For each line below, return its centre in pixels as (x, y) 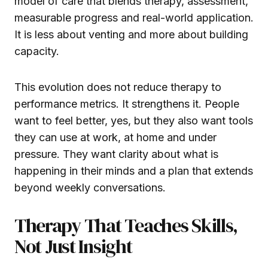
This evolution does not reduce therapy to (118, 87)
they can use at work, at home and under (115, 137)
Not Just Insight (73, 246)
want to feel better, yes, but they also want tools (134, 120)
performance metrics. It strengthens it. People (127, 103)
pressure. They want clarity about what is (116, 154)
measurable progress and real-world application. (134, 17)
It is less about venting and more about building (131, 34)
